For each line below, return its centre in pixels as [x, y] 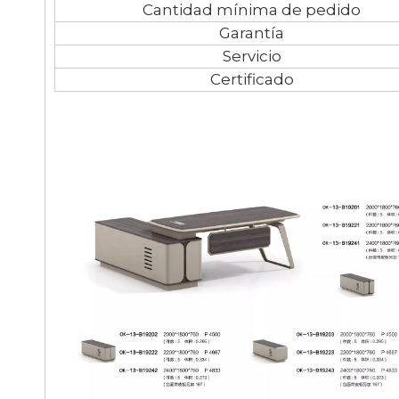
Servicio [252, 56]
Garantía [252, 33]
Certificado [252, 79]
